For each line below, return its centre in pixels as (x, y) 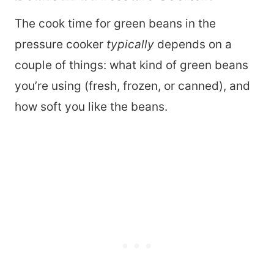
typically (130, 45)
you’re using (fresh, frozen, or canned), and (132, 86)
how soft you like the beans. (91, 107)
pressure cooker (61, 45)
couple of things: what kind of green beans (131, 65)
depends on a (193, 45)
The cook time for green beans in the (115, 24)
